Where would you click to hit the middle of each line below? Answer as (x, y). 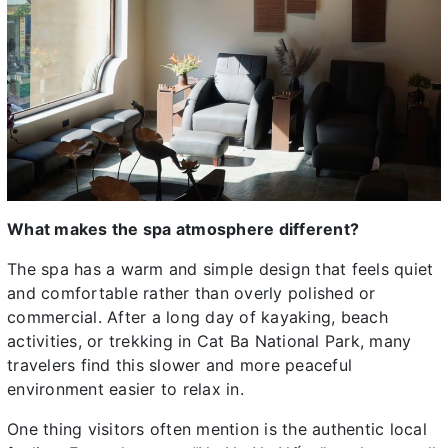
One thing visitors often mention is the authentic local (217, 428)
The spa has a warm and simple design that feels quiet (220, 268)
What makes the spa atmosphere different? (183, 228)
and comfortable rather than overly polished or (191, 292)
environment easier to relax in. (125, 388)
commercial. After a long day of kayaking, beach (197, 316)
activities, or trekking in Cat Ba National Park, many (209, 340)
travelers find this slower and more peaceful (179, 364)
